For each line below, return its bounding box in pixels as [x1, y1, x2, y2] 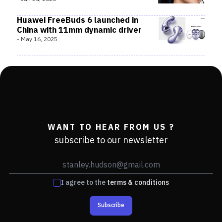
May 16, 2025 [21, 35, 57, 44]
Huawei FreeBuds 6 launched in [17, 14, 138, 27]
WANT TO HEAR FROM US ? [47, 121, 175, 134]
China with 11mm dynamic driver [17, 24, 142, 37]
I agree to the [61, 177, 106, 188]
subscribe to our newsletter [54, 133, 168, 148]
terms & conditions [107, 177, 169, 188]
